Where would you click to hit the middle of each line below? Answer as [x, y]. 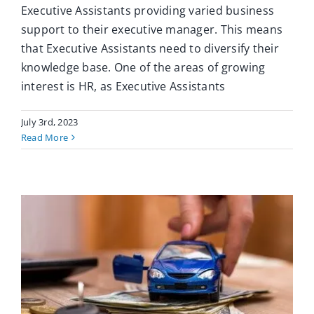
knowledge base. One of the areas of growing [143, 68]
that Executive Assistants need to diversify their [150, 49]
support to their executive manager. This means [152, 30]
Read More [45, 138]
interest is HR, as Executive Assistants [123, 87]
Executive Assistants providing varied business [148, 11]
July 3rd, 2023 [50, 122]
